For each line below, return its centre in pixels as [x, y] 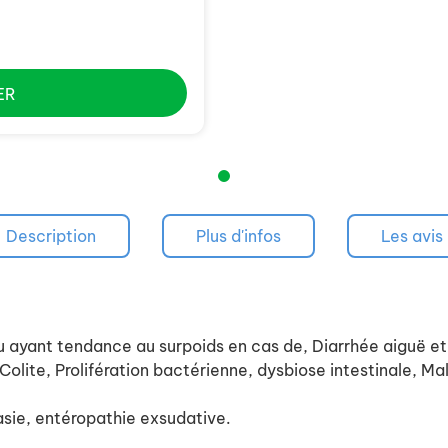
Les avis [411, 236]
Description [50, 236]
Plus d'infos [238, 236]
